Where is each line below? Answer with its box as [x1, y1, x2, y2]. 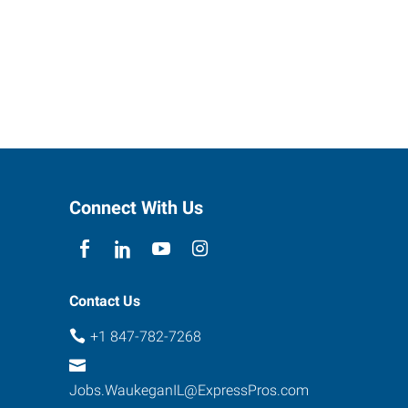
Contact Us [69, 292, 140, 310]
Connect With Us [69, 197, 203, 219]
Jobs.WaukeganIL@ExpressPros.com [69, 381, 309, 399]
